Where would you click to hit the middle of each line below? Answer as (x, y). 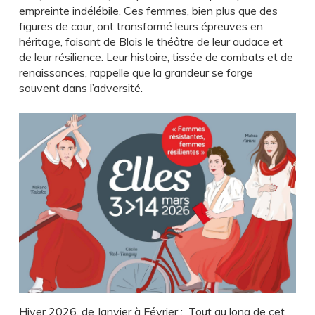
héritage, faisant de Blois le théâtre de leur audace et (150, 41)
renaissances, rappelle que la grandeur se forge (136, 72)
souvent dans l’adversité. (81, 88)
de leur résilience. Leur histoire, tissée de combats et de (156, 57)
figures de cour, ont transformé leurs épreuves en (141, 26)
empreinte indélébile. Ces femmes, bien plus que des (148, 11)
